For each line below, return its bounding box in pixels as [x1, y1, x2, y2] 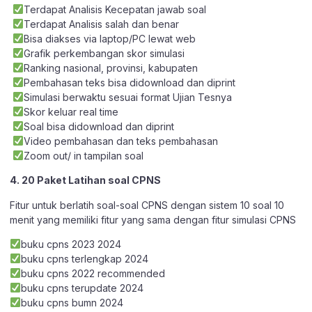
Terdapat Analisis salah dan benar [23, 17, 179, 30]
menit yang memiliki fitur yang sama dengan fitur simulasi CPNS [10, 213, 296, 226]
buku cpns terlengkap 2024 [20, 253, 148, 265]
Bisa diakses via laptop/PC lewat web [23, 32, 196, 45]
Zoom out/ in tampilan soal [23, 149, 143, 162]
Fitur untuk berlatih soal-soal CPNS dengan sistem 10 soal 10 [10, 198, 284, 211]
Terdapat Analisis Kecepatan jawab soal [23, 3, 206, 15]
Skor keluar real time [23, 105, 118, 118]
